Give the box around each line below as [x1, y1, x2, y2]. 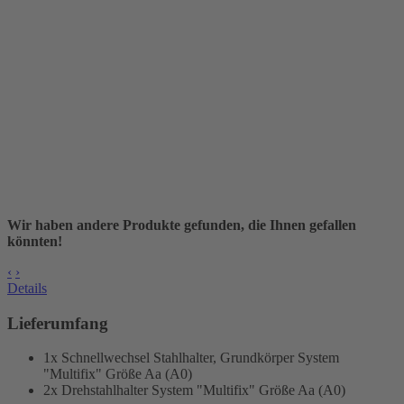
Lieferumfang [7, 313, 108, 333]
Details [7, 280, 47, 296]
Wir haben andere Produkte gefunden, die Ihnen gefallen [7, 216, 356, 233]
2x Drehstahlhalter [43, 382, 151, 399]
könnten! [7, 233, 62, 249]
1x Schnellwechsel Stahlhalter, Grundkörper [43, 350, 298, 366]
